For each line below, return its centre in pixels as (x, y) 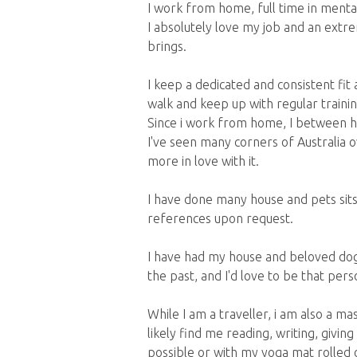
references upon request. (220, 219)
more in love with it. (203, 161)
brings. (167, 47)
